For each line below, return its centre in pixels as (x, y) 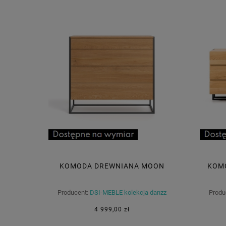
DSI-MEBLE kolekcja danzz (128, 193)
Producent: (73, 193)
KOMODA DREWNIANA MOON (112, 166)
